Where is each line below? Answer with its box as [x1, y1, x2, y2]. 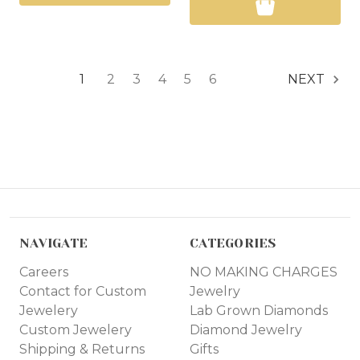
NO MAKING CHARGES [190, 264, 337, 280]
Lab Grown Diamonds [190, 302, 328, 318]
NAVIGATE [19, 235, 88, 251]
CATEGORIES [190, 235, 276, 251]
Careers [19, 264, 68, 280]
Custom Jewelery [19, 321, 132, 337]
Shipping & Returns [19, 341, 145, 357]
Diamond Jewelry [190, 321, 302, 337]
